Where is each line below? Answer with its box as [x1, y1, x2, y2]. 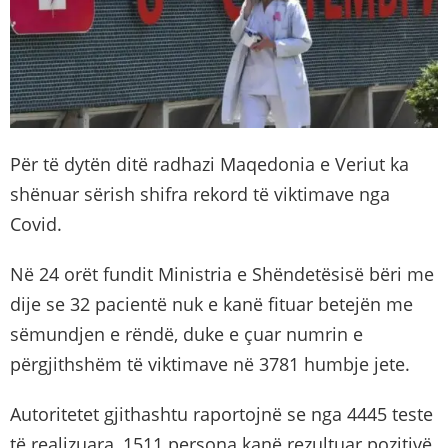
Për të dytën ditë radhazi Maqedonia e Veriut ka [10, 152, 409, 177]
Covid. [10, 212, 62, 237]
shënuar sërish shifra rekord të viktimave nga [10, 182, 390, 207]
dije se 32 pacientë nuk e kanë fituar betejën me [10, 292, 413, 317]
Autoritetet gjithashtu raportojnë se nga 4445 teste [10, 402, 433, 427]
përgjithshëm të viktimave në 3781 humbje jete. [10, 352, 410, 377]
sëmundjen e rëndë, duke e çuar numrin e [10, 322, 363, 347]
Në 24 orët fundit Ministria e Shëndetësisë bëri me [10, 262, 434, 287]
